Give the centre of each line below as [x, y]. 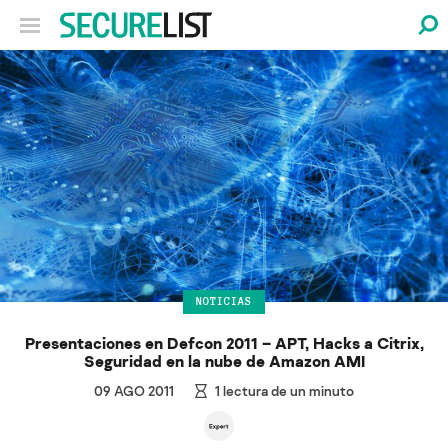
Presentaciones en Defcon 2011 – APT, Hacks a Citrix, [224, 342]
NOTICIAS [224, 301]
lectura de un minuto [286, 390]
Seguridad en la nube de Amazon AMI [224, 360]
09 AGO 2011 [134, 390]
